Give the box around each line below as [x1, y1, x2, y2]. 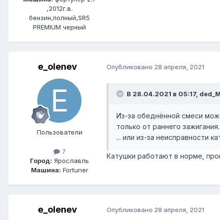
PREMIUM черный [33, 23, 86, 31]
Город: [30, 156, 52, 165]
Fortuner [60, 165, 88, 174]
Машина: [30, 165, 61, 174]
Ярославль [52, 156, 89, 165]
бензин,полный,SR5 [29, 13, 90, 22]
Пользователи [36, 128, 82, 136]
